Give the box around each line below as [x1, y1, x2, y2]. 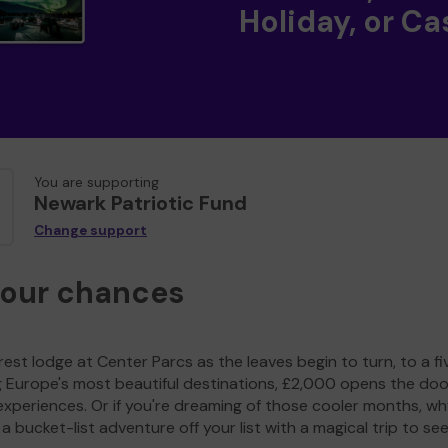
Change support [34, 222, 147, 240]
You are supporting [34, 174, 159, 192]
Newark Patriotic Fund [34, 190, 247, 217]
